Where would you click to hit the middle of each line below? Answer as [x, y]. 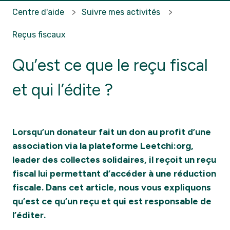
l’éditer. [29, 215]
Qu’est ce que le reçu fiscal [110, 65]
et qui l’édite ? [65, 90]
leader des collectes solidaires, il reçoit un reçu [114, 160]
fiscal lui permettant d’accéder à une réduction [114, 174]
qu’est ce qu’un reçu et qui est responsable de [112, 202]
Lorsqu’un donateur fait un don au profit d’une [112, 132]
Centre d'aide [38, 12]
